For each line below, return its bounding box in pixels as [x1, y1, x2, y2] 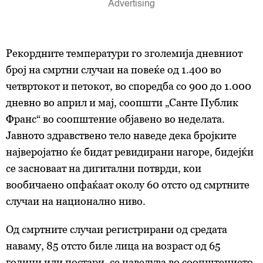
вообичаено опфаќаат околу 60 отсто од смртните [6, 178, 249, 191]
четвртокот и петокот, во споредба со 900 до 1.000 [6, 80, 251, 92]
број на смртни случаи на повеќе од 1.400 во [6, 63, 221, 76]
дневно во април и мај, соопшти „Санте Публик [6, 96, 238, 109]
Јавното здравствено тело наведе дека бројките [6, 129, 237, 141]
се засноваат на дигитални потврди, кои [6, 162, 201, 174]
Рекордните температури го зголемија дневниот [6, 47, 242, 59]
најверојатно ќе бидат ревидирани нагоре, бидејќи [6, 146, 254, 158]
